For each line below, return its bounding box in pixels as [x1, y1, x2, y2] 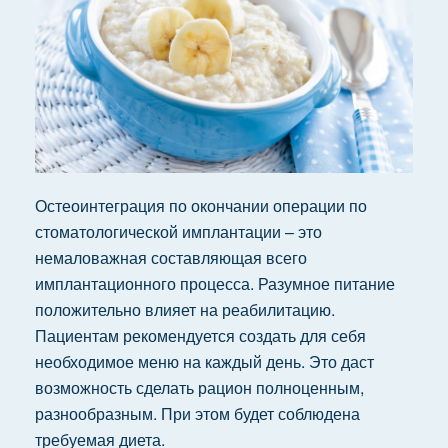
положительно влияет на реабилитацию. [34, 298, 335, 322]
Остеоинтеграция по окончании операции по [34, 194, 367, 218]
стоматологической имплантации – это [34, 220, 322, 244]
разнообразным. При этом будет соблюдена [34, 402, 360, 426]
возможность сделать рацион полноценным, [34, 376, 364, 400]
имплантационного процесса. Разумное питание [34, 272, 395, 296]
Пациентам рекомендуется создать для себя [34, 324, 366, 348]
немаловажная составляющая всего [34, 246, 307, 270]
